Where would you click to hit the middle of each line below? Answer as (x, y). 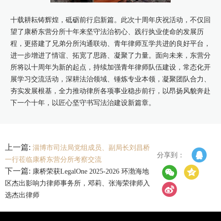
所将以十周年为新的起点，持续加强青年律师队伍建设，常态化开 (110, 68)
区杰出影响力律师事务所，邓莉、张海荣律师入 (77, 184)
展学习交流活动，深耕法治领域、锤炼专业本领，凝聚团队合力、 (110, 79)
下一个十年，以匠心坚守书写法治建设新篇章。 (83, 103)
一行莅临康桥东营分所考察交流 (53, 160)
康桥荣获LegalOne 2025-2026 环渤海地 (91, 172)
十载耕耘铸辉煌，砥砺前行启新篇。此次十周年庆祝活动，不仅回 (110, 20)
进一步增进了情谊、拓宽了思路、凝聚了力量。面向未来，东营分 (110, 56)
